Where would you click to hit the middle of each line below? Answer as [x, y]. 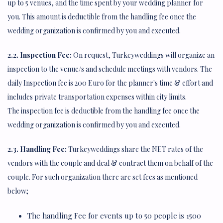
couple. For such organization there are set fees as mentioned [103, 177]
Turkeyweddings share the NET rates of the [135, 149]
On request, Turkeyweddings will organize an [143, 55]
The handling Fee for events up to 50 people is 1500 [114, 215]
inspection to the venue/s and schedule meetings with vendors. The [110, 69]
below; [18, 191]
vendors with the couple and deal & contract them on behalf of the [110, 163]
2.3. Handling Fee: [37, 149]
